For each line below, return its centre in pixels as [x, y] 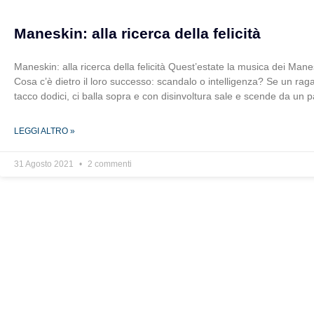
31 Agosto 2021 [45, 164]
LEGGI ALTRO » [45, 131]
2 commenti [109, 164]
